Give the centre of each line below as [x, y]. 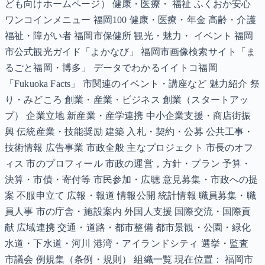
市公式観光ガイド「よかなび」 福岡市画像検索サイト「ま [130, 52]
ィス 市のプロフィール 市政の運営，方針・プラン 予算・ [128, 164]
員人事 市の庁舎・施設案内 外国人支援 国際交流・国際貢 [128, 212]
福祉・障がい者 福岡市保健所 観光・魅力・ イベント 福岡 [129, 36]
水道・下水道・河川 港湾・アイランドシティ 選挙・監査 [127, 244]
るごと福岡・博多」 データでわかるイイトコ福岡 [111, 68]
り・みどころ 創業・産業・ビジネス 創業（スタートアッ [127, 100]
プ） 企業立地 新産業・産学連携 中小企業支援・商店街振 [128, 116]
